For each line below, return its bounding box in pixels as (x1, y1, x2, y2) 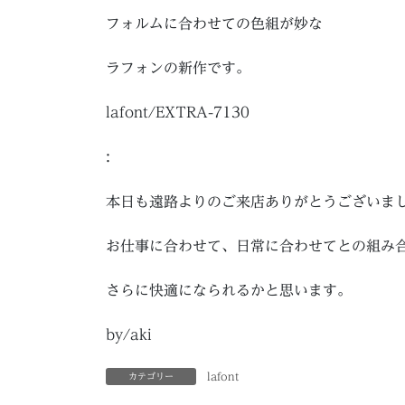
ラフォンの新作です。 (106, 61, 250, 76)
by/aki (106, 327, 152, 343)
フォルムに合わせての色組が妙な (106, 15, 323, 31)
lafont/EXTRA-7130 (106, 105, 250, 120)
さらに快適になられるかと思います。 (106, 282, 352, 297)
